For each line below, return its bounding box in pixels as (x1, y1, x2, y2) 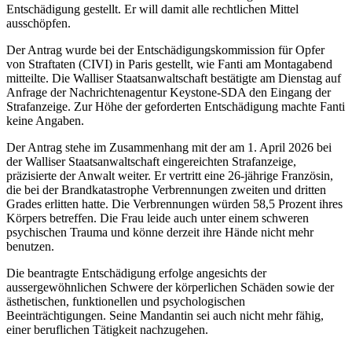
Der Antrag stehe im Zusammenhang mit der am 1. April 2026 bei (6, 140, 332, 154)
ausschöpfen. (6, 16, 71, 30)
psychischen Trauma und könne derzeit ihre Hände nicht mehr (6, 225, 313, 239)
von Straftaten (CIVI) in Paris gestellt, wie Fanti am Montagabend (6, 57, 332, 71)
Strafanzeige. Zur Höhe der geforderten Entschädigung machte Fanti (6, 99, 345, 113)
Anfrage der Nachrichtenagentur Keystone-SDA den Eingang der (6, 85, 331, 99)
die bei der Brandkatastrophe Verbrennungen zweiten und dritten (6, 182, 326, 196)
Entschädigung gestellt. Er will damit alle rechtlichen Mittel (6, 2, 299, 16)
